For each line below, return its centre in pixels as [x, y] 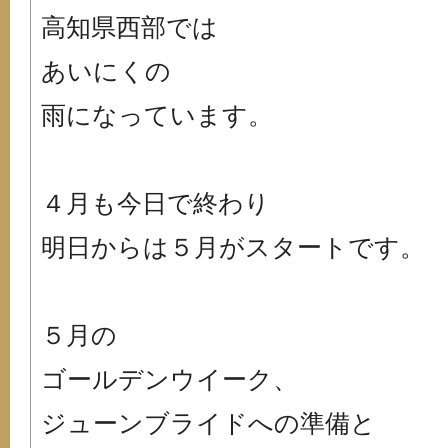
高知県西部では [129, 27]
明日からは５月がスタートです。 [233, 247]
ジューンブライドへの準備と [208, 423]
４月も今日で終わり [155, 203]
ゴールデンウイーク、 [169, 379]
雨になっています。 [157, 115]
